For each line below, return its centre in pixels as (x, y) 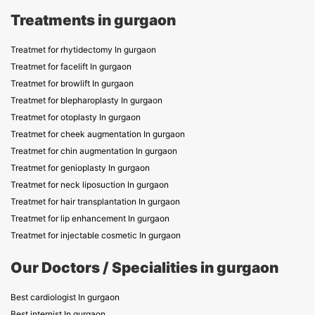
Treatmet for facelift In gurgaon (71, 66)
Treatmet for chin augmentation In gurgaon (94, 151)
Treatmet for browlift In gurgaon (72, 83)
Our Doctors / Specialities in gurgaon (144, 268)
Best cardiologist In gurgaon (65, 297)
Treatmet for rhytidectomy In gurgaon (83, 50)
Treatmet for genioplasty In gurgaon (80, 168)
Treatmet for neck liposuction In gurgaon (90, 185)
